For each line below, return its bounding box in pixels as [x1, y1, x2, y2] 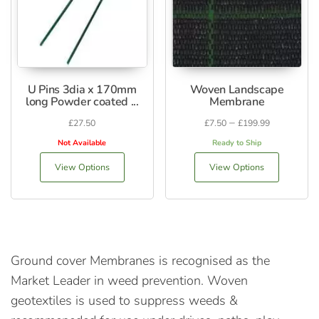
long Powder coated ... [25, 93, 139, 110]
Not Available [58, 137, 107, 148]
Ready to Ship [212, 137, 262, 148]
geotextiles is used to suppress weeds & [11, 291, 238, 309]
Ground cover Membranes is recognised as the [11, 251, 270, 269]
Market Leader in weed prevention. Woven [11, 271, 248, 289]
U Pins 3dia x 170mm [27, 81, 137, 98]
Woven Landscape [189, 81, 284, 98]
